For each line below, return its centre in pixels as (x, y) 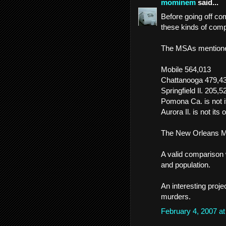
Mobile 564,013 (186, 69)
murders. (176, 196)
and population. (186, 165)
